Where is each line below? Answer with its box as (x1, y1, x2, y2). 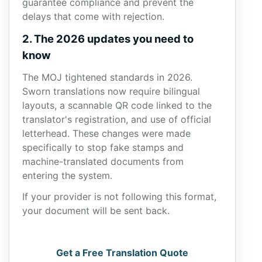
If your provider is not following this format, (22, 191, 216, 202)
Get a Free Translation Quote (56, 247, 188, 258)
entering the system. (22, 170, 115, 181)
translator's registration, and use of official (22, 113, 211, 125)
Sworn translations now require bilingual (22, 85, 200, 97)
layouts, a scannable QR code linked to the (22, 99, 212, 111)
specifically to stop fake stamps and (22, 142, 184, 153)
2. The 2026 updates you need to (22, 32, 194, 45)
